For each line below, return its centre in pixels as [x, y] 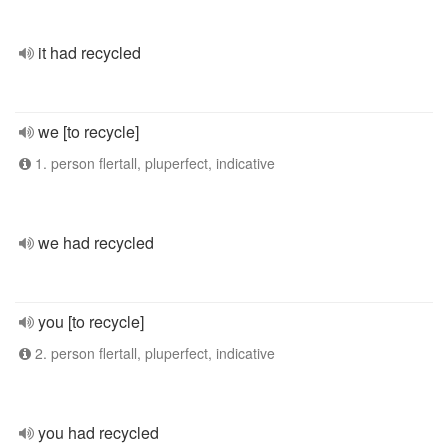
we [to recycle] [88, 131]
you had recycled [98, 432]
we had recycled [96, 242]
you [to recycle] [91, 321]
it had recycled [89, 52]
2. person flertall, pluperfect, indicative [153, 353]
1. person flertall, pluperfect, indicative [153, 163]
